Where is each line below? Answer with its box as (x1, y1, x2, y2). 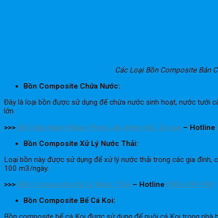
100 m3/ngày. (4, 163, 49, 173)
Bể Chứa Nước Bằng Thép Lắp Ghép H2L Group (18, 123, 181, 132)
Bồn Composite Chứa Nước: (23, 82, 122, 91)
